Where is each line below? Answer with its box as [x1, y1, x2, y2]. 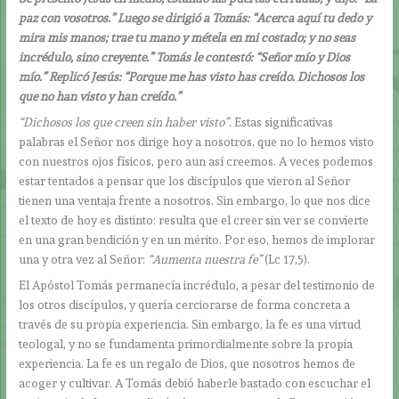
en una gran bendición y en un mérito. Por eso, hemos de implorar [19, 232, 376, 248]
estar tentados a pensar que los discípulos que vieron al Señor [19, 174, 351, 189]
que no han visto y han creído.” [19, 89, 182, 104]
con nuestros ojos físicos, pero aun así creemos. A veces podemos [19, 154, 374, 169]
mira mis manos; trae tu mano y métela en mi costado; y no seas [19, 30, 356, 45]
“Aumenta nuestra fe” [148, 252, 263, 267]
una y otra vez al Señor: [19, 252, 149, 267]
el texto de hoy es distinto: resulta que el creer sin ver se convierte [19, 213, 370, 228]
